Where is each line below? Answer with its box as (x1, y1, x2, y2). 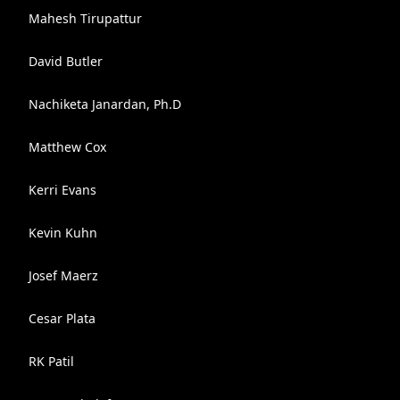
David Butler (29, 53, 103, 70)
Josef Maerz (29, 267, 98, 284)
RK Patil (29, 353, 74, 370)
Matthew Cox (29, 138, 106, 155)
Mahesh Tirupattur (29, 10, 142, 27)
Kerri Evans (29, 181, 96, 198)
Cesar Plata (29, 310, 96, 327)
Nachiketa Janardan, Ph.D (29, 96, 181, 112)
